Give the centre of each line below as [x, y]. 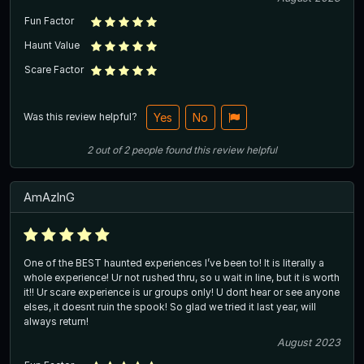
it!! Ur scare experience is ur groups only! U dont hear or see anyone [182, 292]
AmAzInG [49, 197]
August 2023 [309, 343]
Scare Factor [54, 70]
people [147, 150]
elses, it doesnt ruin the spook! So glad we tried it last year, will [170, 307]
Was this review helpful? [82, 116]
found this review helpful [221, 150]
